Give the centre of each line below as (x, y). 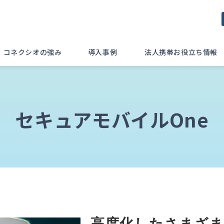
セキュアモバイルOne (112, 119)
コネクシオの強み (32, 52)
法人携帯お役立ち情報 (181, 52)
